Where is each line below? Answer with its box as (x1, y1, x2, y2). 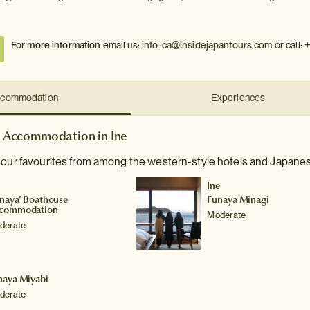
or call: (272, 39, 304, 51)
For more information (10, 39, 103, 51)
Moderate (207, 210, 246, 221)
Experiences (210, 92, 266, 104)
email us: (102, 39, 142, 51)
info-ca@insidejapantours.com (141, 39, 273, 51)
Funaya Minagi (207, 192, 269, 207)
